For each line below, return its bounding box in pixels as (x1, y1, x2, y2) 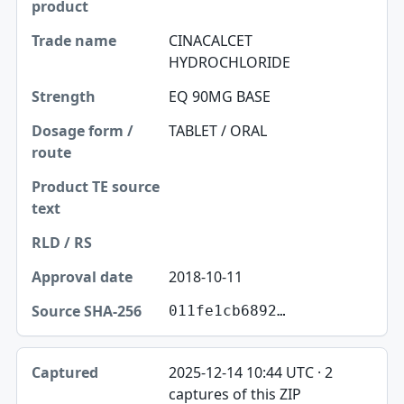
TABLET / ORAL (168, 120, 267, 141)
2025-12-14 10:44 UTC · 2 (168, 362, 333, 382)
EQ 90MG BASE (168, 86, 271, 106)
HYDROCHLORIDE (168, 51, 290, 72)
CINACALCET (168, 30, 252, 50)
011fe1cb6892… (168, 301, 286, 319)
